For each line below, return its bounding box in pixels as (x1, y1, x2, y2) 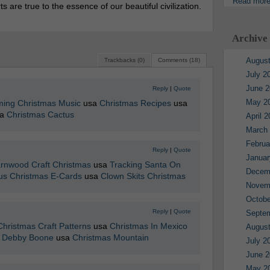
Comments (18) (157, 57, 200, 63)
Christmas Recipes (99, 98, 171, 108)
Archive (231, 33, 268, 44)
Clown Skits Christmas (100, 171, 186, 181)
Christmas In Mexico (109, 221, 187, 231)
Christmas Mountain (72, 233, 149, 242)
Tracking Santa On (109, 160, 181, 169)
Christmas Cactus (6, 110, 74, 119)
